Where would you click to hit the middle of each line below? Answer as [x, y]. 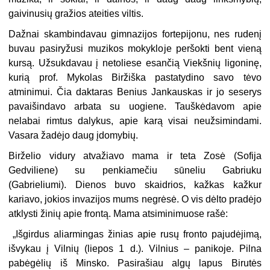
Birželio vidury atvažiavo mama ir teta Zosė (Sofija [135, 156]
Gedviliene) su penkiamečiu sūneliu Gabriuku [135, 171]
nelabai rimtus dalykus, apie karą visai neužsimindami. [135, 121]
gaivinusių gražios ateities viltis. [76, 14]
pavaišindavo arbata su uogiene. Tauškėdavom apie [135, 107]
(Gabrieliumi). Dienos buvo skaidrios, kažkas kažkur [135, 185]
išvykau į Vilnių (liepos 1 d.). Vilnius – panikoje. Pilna [135, 249]
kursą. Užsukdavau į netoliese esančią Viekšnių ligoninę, [135, 63]
